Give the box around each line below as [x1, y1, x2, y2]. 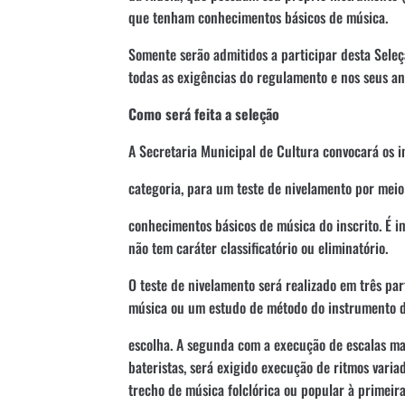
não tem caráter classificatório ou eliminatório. [128, 236, 388, 259]
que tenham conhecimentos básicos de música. [128, 5, 388, 28]
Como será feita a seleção [128, 102, 279, 125]
